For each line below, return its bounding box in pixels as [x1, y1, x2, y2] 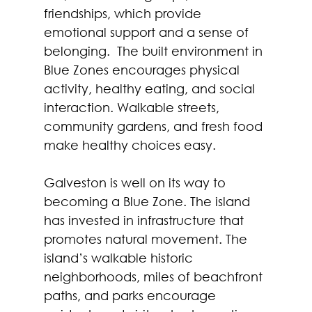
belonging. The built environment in [43, 42, 266, 58]
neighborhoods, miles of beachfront [43, 268, 266, 284]
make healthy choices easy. [43, 136, 223, 153]
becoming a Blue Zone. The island [43, 193, 253, 209]
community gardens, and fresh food [43, 118, 266, 134]
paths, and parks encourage [43, 287, 219, 303]
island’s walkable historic [43, 249, 196, 265]
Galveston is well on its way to [43, 174, 229, 190]
